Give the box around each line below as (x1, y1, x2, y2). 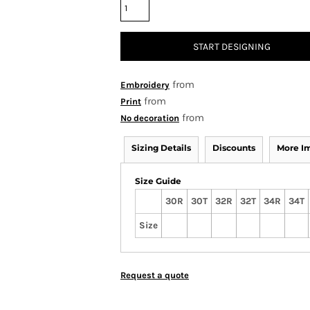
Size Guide (135, 176, 181, 186)
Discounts (212, 143, 255, 153)
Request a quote (120, 270, 189, 280)
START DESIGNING (193, 41, 271, 53)
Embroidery (120, 80, 170, 90)
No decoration (120, 113, 179, 123)
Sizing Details (131, 143, 191, 153)
